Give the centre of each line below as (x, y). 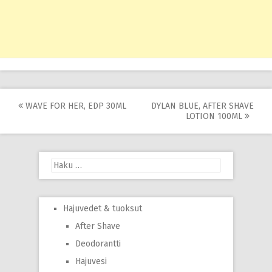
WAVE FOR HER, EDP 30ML (75, 106)
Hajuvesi (91, 261)
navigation (63, 127)
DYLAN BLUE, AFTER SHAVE (202, 106)
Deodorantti (98, 244)
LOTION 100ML (215, 116)
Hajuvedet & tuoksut (103, 209)
